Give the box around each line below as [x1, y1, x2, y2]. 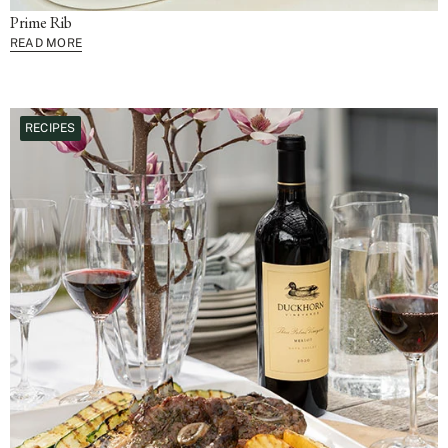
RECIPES [25, 121, 76, 135]
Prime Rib [10, 12, 72, 33]
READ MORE [10, 36, 83, 50]
